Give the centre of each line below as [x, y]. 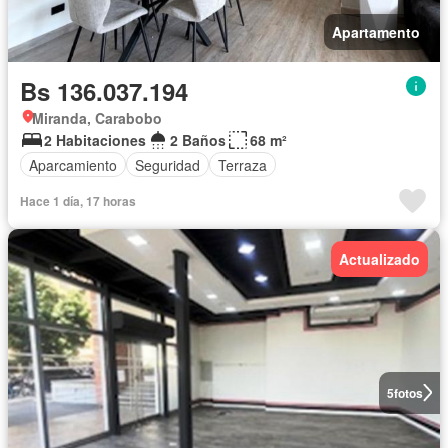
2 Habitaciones [95, 140]
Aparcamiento [73, 164]
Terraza [242, 164]
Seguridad [167, 164]
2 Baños [198, 140]
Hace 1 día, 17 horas [78, 201]
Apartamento [376, 32]
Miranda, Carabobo [97, 118]
